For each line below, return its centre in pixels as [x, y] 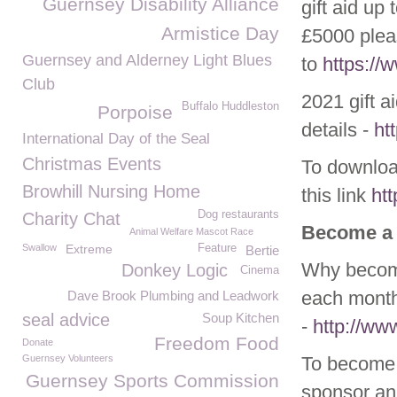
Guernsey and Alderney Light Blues [147, 60]
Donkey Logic [175, 270]
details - [338, 130]
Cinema [260, 270]
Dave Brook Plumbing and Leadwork [173, 296]
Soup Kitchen [241, 318]
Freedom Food [217, 343]
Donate [38, 342]
